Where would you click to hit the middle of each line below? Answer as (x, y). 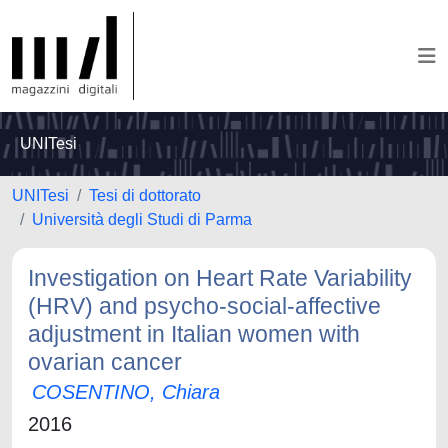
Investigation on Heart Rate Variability (220, 278)
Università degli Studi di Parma (142, 219)
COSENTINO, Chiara (126, 392)
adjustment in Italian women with (194, 334)
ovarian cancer (105, 362)
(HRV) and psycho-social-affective (204, 306)
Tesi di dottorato (145, 195)
